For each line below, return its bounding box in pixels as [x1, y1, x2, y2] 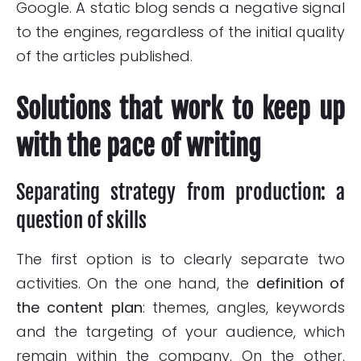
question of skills [16, 208, 147, 234]
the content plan [16, 297, 143, 318]
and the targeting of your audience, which [16, 322, 345, 342]
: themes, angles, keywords [142, 297, 346, 318]
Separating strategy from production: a [16, 180, 345, 205]
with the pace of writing [16, 130, 261, 164]
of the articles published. [16, 46, 193, 67]
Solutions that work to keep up [16, 93, 345, 127]
